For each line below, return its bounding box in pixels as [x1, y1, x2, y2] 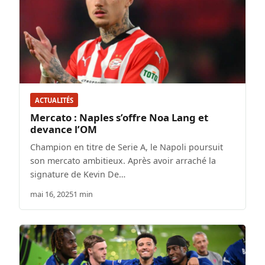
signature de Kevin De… [30, 168, 125, 180]
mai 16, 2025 [30, 188, 73, 199]
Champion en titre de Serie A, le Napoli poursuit [30, 141, 223, 153]
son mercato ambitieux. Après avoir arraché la [30, 154, 216, 166]
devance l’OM [30, 122, 97, 136]
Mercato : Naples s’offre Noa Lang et [30, 110, 208, 124]
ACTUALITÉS [35, 95, 73, 105]
